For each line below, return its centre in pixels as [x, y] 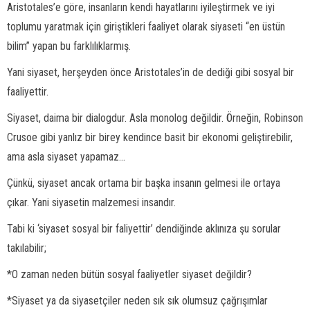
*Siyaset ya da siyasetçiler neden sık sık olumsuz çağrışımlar [137, 301]
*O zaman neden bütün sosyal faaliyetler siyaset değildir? [129, 274]
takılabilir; [27, 248]
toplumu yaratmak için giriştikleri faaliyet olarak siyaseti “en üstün [146, 27]
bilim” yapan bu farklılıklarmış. [69, 46]
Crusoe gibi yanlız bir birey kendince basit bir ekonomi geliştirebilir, [150, 137]
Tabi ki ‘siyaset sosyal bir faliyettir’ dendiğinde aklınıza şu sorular [144, 229]
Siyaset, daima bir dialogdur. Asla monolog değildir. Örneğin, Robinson [155, 118]
